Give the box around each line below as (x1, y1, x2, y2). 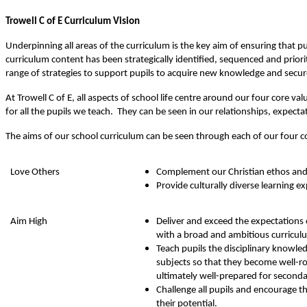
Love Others (10, 167, 60, 177)
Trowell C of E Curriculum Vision (5, 16, 140, 27)
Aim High (10, 216, 47, 227)
